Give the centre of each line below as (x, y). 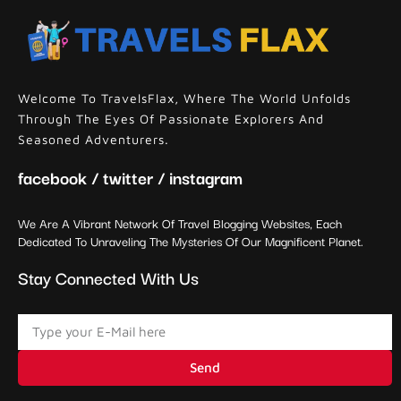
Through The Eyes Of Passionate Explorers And (171, 118)
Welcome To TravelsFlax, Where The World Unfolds (184, 98)
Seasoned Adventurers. (94, 139)
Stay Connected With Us (108, 277)
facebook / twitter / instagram (130, 177)
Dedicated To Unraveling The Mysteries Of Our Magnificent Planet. (191, 240)
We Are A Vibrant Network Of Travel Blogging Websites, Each (180, 222)
